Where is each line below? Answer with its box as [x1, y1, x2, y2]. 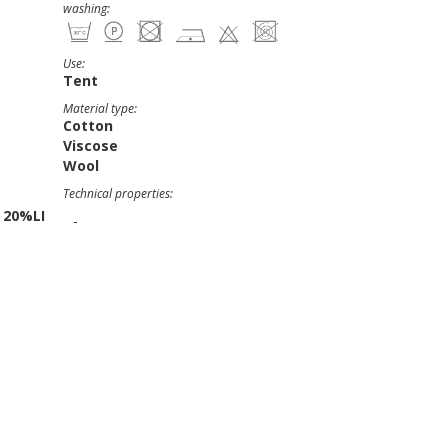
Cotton [63, 116, 113, 135]
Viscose [63, 136, 118, 155]
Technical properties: [63, 185, 173, 202]
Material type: [63, 100, 137, 117]
